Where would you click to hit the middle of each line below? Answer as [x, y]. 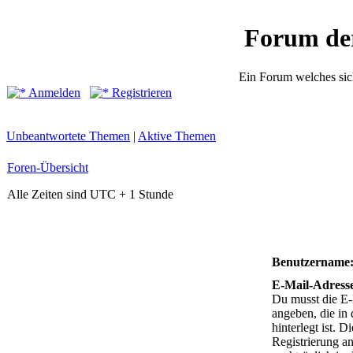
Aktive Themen [177, 136]
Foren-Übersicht [48, 167]
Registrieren [140, 93]
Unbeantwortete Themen [68, 136]
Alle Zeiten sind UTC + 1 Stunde [90, 194]
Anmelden [53, 93]
